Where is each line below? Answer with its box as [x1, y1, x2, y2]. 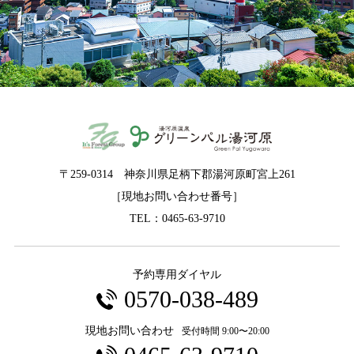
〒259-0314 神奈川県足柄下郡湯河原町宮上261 [58, 168, 296, 181]
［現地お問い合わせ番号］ [111, 190, 243, 203]
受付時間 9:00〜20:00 [181, 326, 269, 337]
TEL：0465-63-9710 [129, 213, 225, 225]
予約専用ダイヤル [133, 269, 221, 281]
